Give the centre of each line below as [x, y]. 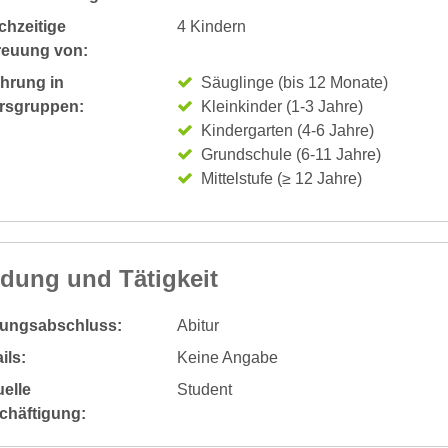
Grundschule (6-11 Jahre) [290, 154]
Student [204, 389]
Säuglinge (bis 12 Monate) [294, 82]
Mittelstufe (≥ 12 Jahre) [281, 178]
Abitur [197, 325]
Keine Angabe [227, 357]
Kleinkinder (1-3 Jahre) [281, 106]
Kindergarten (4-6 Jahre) [287, 130]
